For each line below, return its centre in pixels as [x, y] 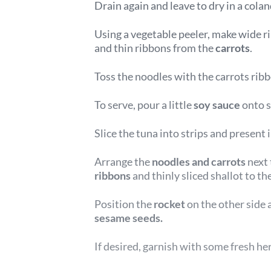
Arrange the [123, 162]
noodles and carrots [199, 162]
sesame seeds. [129, 218]
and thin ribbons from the [155, 48]
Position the [124, 204]
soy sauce [217, 105]
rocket [169, 204]
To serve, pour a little [144, 105]
